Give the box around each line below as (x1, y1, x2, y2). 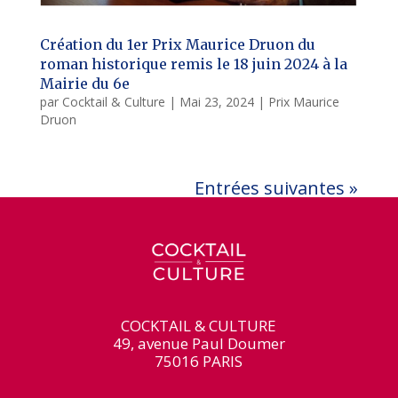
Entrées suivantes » (195, 175, 359, 200)
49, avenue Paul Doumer (112, 333, 285, 354)
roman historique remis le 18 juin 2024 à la (39, 54, 347, 73)
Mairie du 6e (39, 74, 130, 92)
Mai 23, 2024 (179, 92, 254, 110)
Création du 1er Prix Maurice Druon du (39, 35, 315, 53)
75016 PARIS (155, 351, 243, 372)
